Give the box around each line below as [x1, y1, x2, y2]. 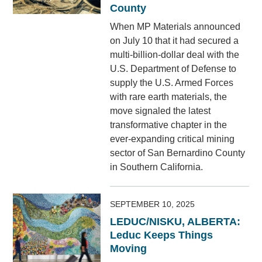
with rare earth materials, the [110, 92, 227, 102]
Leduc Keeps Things [110, 229, 213, 242]
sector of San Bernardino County [110, 148, 246, 158]
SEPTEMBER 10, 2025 [110, 199, 195, 209]
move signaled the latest [110, 106, 211, 116]
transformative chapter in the [110, 120, 227, 130]
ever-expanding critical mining [110, 134, 235, 144]
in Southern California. [110, 162, 204, 173]
